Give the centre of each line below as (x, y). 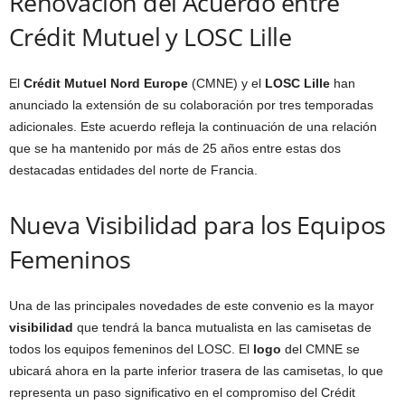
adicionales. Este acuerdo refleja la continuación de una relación (193, 127)
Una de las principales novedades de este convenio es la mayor (192, 306)
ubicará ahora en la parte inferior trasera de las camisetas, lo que (196, 371)
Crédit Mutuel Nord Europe (106, 84)
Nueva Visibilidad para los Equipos (198, 225)
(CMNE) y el (226, 84)
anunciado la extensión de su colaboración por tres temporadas (191, 105)
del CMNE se (320, 349)
